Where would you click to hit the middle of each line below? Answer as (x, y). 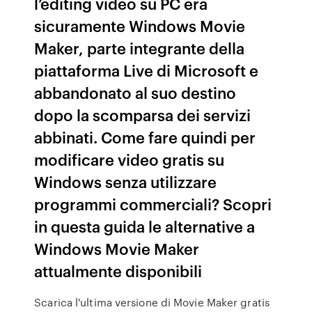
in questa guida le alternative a (145, 226)
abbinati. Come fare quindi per (145, 137)
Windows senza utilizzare (126, 181)
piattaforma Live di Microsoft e (147, 70)
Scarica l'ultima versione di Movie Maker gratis (152, 302)
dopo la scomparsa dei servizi (143, 115)
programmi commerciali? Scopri (153, 204)
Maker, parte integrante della (140, 48)
